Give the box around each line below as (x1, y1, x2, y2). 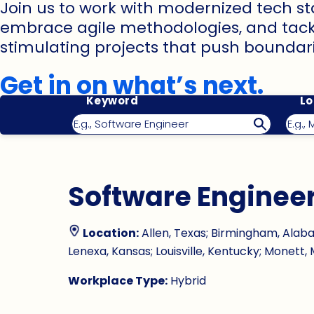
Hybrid (168, 273, 206, 289)
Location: (83, 225, 139, 242)
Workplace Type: (68, 273, 168, 289)
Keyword (86, 93, 139, 109)
